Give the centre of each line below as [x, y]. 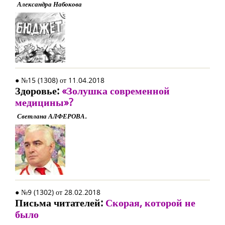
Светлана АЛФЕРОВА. [52, 116]
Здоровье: [38, 91]
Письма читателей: [60, 203]
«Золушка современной [116, 91]
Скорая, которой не [150, 203]
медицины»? [44, 102]
